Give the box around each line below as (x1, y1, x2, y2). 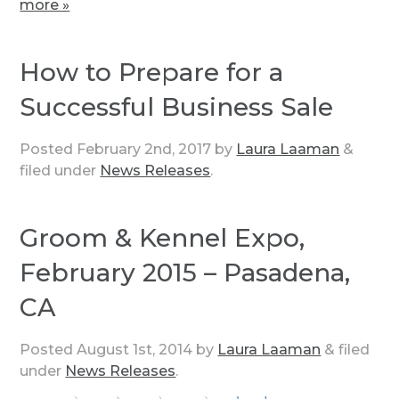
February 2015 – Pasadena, (20, 256, 351, 288)
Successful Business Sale (20, 91, 334, 122)
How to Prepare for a (20, 56, 284, 87)
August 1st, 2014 (77, 340, 193, 358)
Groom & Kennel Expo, (20, 222, 305, 253)
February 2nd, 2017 (77, 140, 212, 158)
